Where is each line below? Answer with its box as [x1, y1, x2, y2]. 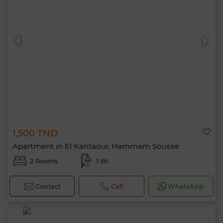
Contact [35, 182, 61, 190]
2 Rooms [30, 157, 58, 165]
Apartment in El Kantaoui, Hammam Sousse [12, 141, 179, 151]
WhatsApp [168, 182, 204, 190]
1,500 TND [12, 128, 58, 139]
